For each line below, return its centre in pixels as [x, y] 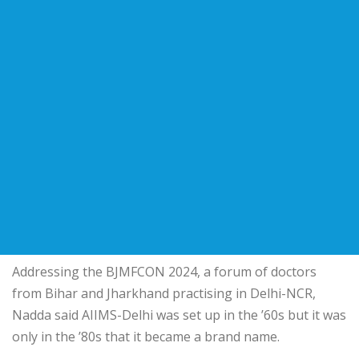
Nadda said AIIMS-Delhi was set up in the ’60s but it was [179, 315]
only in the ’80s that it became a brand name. [146, 337]
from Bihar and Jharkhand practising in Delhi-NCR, [164, 294]
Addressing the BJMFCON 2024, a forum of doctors [164, 272]
